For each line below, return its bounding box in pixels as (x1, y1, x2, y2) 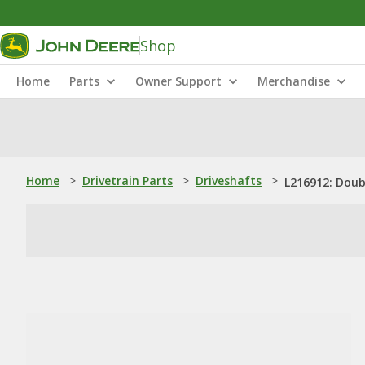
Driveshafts (196, 173, 262, 188)
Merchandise (257, 73, 330, 89)
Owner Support (135, 73, 222, 89)
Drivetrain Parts (82, 173, 173, 188)
